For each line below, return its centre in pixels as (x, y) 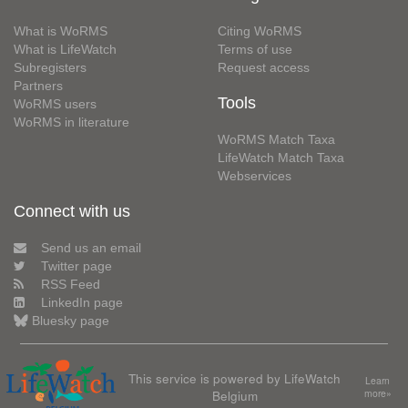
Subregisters (50, 67)
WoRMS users (55, 103)
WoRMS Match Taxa (276, 139)
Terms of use (255, 49)
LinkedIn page (82, 302)
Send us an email (91, 247)
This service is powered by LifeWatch (235, 377)
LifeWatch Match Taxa (281, 157)
